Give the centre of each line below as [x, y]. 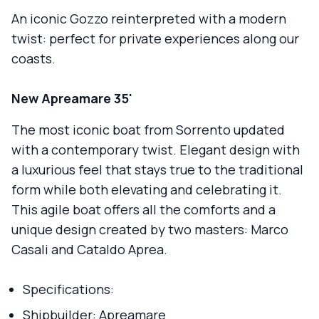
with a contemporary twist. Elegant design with [156, 150]
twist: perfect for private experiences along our [155, 39]
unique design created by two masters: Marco [150, 230]
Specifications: [68, 289]
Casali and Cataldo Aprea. [89, 250]
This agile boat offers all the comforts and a [143, 210]
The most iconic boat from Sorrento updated [148, 130]
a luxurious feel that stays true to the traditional [157, 170]
